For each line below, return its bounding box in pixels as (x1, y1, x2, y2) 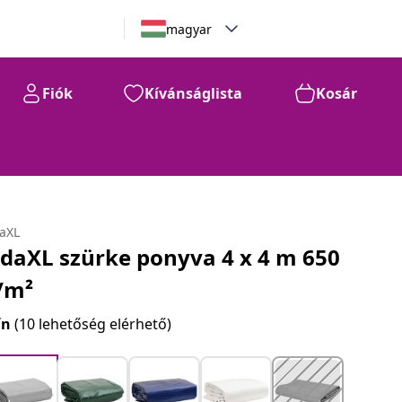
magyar (165, 20, 212, 38)
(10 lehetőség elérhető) (14, 314, 172, 334)
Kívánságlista (144, 83, 242, 103)
